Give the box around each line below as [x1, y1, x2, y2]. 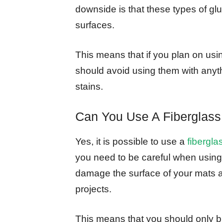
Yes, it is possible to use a [75, 136, 187, 147]
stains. [75, 81, 103, 92]
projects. [75, 183, 114, 194]
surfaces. [75, 19, 114, 30]
